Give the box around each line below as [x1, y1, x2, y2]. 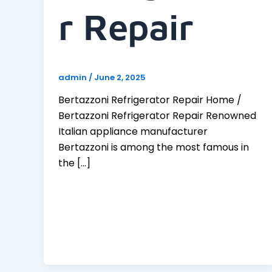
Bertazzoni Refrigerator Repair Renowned [58, 109, 256, 123]
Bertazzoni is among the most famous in [58, 140, 249, 155]
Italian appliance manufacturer [58, 124, 208, 139]
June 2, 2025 [94, 71, 146, 83]
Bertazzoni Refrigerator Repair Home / [58, 93, 242, 107]
